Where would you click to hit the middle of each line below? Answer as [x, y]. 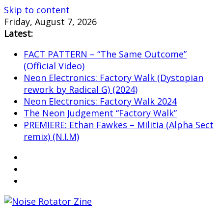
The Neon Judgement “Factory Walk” [100, 113]
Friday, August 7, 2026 [50, 22]
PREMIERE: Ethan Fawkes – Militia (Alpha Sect [119, 125]
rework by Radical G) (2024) [81, 89]
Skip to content [37, 10]
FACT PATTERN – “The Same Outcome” [105, 54]
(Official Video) [54, 66]
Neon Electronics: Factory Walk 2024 [100, 101]
